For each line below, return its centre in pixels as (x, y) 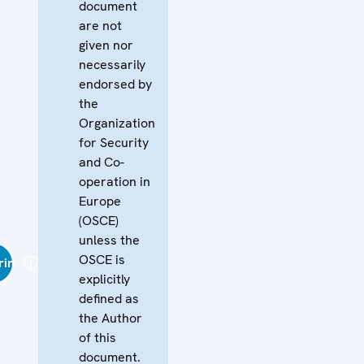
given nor (106, 45)
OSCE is (102, 259)
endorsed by (115, 84)
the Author (110, 318)
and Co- (102, 162)
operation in (115, 181)
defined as (109, 298)
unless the (109, 240)
